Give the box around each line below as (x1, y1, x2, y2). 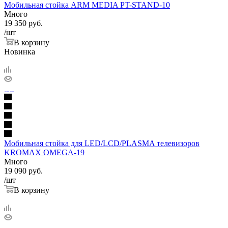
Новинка (4, 47, 35, 56)
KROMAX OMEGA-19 (4, 148, 84, 157)
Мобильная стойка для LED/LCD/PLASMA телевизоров (4, 138, 199, 148)
